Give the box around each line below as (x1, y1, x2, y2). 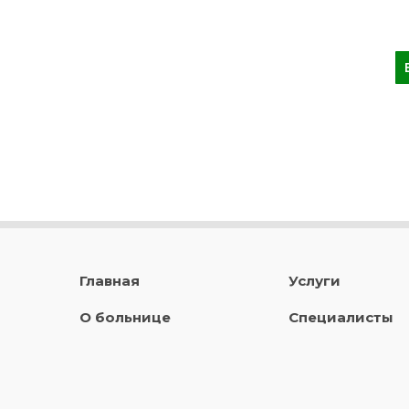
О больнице (79, 309, 171, 327)
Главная (79, 272, 140, 290)
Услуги (288, 272, 341, 290)
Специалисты (288, 309, 393, 327)
